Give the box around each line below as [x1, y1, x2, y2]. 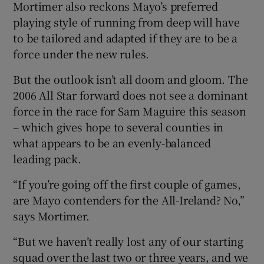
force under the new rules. [13, 46, 150, 62]
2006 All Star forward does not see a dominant [13, 87, 248, 103]
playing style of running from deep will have [13, 14, 240, 30]
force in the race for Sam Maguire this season [13, 103, 246, 119]
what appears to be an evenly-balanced [13, 135, 212, 151]
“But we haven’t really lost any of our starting [13, 233, 244, 249]
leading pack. [13, 151, 81, 167]
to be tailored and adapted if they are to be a [13, 30, 238, 46]
